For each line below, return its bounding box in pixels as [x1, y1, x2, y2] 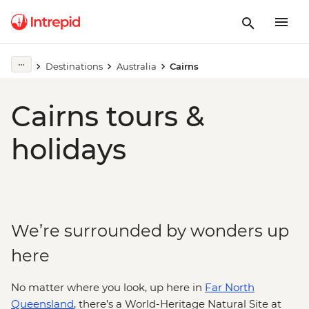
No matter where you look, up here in [11, 281, 205, 294]
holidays [11, 132, 126, 166]
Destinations [45, 61, 103, 72]
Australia [116, 61, 157, 72]
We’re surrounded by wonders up [11, 221, 289, 241]
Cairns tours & [11, 99, 204, 133]
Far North [205, 281, 255, 294]
